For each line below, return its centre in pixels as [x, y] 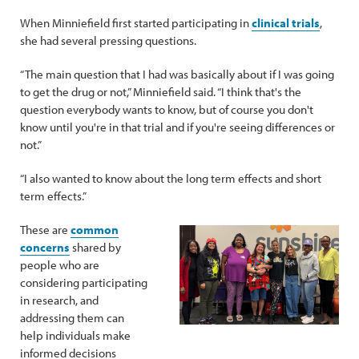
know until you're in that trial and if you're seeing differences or [177, 127]
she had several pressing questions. [108, 40]
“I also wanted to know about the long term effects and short [171, 178]
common [95, 230]
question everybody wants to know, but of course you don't [167, 109]
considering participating [84, 282]
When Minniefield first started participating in [136, 23]
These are [45, 230]
